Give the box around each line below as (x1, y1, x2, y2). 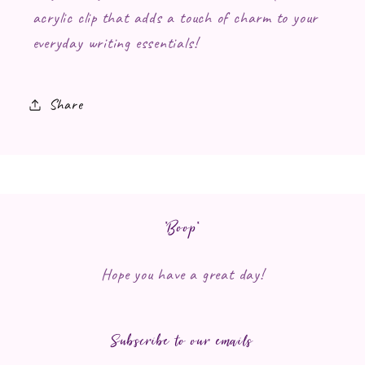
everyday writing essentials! (32, 32, 198, 53)
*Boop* (165, 215, 200, 240)
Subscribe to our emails (111, 328, 254, 353)
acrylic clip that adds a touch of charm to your (32, 7, 319, 28)
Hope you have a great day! (101, 263, 264, 284)
